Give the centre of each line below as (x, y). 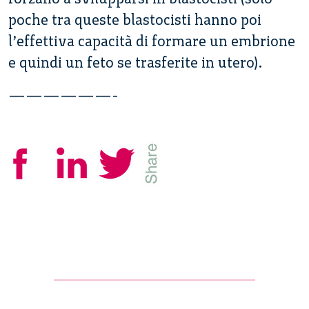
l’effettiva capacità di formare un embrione (152, 41)
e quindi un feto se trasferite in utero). (135, 62)
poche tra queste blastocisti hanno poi (135, 19)
